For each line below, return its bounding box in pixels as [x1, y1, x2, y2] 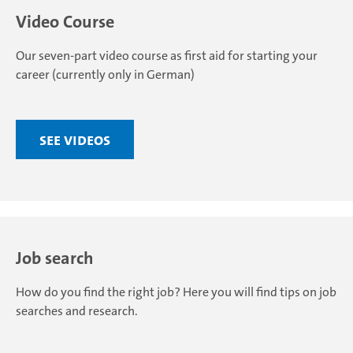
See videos [39, 129, 110, 150]
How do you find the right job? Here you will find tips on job [16, 284, 336, 300]
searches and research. [16, 303, 138, 319]
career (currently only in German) [16, 66, 195, 83]
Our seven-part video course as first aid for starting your [16, 47, 318, 64]
